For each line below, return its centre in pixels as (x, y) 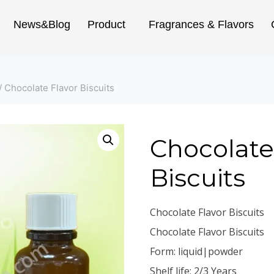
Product (106, 24)
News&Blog (42, 24)
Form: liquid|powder (196, 251)
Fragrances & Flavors (201, 24)
